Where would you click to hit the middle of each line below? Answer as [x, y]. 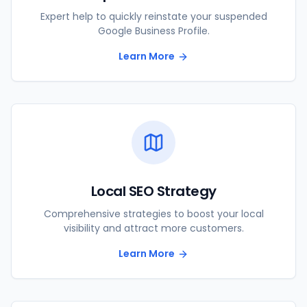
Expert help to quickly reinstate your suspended [153, 17]
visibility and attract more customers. [153, 229]
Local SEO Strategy [153, 192]
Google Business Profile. [153, 31]
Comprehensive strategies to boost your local [153, 214]
